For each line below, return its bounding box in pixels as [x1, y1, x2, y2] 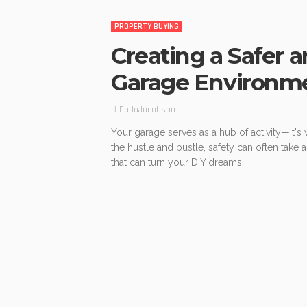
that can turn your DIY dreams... [111, 157, 248, 169]
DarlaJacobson [119, 104, 175, 116]
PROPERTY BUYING [114, 21, 179, 32]
